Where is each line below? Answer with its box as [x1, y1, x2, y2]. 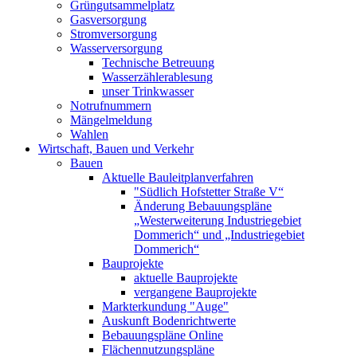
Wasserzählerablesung [102, 70, 213, 84]
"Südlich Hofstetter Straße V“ [134, 185, 284, 198]
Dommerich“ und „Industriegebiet [134, 228, 304, 241]
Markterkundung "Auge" [102, 300, 229, 313]
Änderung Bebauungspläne [134, 199, 272, 213]
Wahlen [70, 127, 108, 141]
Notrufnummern [70, 99, 151, 112]
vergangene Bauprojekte [134, 285, 257, 299]
